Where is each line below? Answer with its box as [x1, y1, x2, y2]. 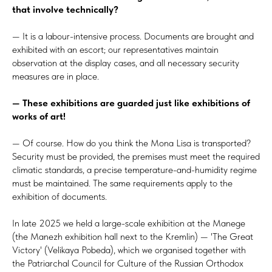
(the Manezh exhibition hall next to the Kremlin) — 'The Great [12, 230, 253, 242]
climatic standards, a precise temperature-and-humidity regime [12, 163, 257, 175]
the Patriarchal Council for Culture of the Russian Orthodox [12, 257, 243, 269]
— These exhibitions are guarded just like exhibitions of [12, 97, 250, 109]
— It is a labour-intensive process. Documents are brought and [12, 30, 254, 42]
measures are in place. [12, 70, 99, 82]
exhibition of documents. [12, 190, 107, 202]
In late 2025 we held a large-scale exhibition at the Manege [12, 217, 245, 229]
